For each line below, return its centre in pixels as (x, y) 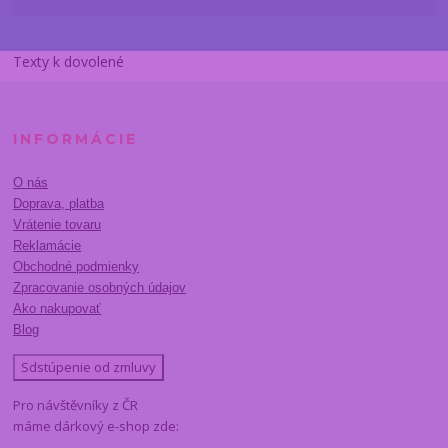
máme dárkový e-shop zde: (96, 425)
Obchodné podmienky (76, 266)
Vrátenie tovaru (57, 224)
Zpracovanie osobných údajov (100, 287)
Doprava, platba (59, 203)
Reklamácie (47, 245)
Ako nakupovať (57, 308)
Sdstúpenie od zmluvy (89, 366)
